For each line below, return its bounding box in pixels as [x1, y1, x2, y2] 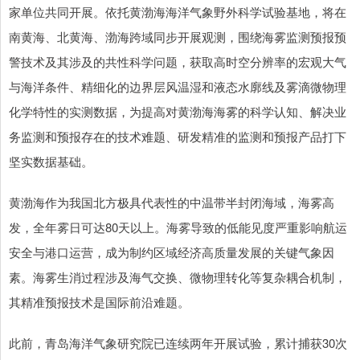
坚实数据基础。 [9, 153, 93, 170]
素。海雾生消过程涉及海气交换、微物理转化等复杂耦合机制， [9, 268, 346, 286]
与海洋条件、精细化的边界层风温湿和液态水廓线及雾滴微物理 [9, 78, 346, 96]
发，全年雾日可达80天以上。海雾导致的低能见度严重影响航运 [9, 219, 347, 236]
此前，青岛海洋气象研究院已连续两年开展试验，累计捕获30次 [9, 334, 347, 352]
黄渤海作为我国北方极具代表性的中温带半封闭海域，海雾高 [9, 194, 334, 211]
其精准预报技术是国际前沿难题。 [9, 293, 190, 311]
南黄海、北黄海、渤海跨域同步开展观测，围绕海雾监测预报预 [9, 28, 346, 46]
